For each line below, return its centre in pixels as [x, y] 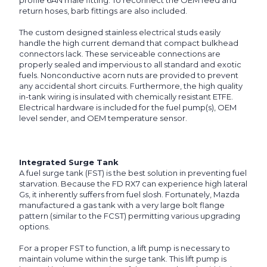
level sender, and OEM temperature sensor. [103, 118]
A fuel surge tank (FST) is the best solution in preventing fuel [133, 173]
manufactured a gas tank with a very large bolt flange [122, 205]
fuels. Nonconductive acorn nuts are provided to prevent [129, 75]
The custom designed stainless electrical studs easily [120, 32]
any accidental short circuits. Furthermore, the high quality [131, 86]
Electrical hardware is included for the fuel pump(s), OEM [128, 108]
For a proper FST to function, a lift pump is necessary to [125, 248]
